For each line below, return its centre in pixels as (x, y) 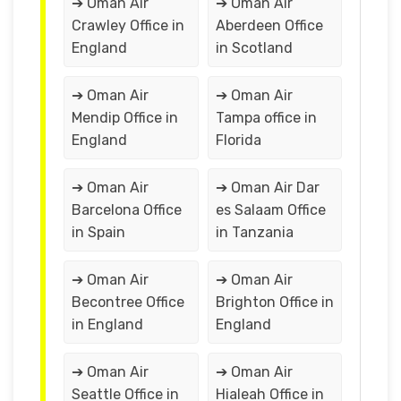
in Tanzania (254, 232)
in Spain (98, 232)
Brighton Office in (274, 302)
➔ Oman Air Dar (267, 187)
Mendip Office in (125, 117)
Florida (238, 140)
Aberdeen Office (269, 25)
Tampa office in (266, 117)
